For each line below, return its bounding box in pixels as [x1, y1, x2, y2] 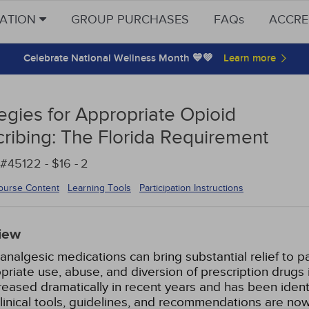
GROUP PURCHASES [71, 12, 189, 27]
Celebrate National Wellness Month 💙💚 [23, 52, 213, 65]
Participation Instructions [139, 182, 243, 194]
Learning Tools [68, 181, 131, 194]
